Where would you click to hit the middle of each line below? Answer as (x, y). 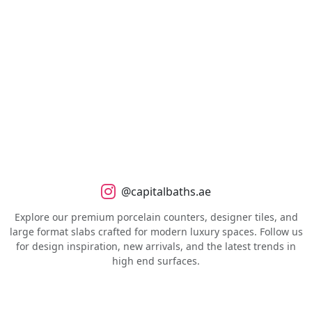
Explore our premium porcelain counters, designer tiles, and (156, 217)
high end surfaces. (156, 260)
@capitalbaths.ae (166, 191)
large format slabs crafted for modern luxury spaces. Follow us (156, 231)
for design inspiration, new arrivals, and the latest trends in (156, 246)
